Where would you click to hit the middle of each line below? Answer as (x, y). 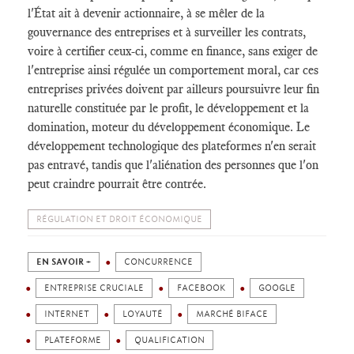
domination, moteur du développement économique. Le (169, 127)
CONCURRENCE (158, 262)
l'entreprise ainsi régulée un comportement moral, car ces (173, 70)
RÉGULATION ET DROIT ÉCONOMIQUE (119, 219)
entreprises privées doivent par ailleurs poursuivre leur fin (173, 89)
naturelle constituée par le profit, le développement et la (168, 108)
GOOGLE (277, 288)
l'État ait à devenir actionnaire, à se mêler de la (146, 13)
